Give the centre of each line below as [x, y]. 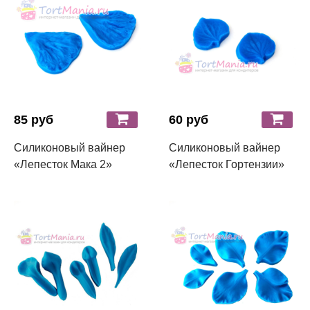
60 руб [189, 119]
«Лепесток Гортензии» [227, 164]
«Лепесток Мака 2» [63, 164]
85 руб [34, 119]
